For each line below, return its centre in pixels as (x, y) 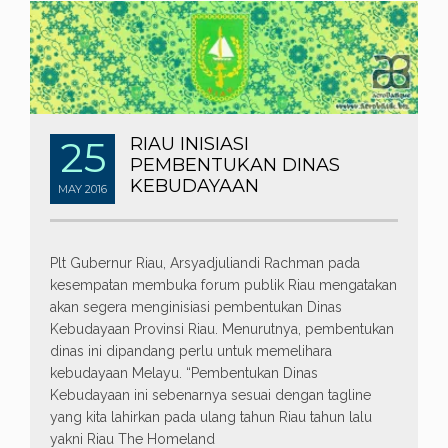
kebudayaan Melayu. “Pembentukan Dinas (184, 373)
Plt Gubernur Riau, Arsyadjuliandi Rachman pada (205, 263)
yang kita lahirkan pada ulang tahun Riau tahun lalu (211, 417)
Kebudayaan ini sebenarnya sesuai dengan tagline (210, 395)
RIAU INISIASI (189, 144)
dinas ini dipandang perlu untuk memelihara (191, 351)
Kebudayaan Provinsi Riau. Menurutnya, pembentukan (222, 329)
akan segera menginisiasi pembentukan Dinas (196, 307)
